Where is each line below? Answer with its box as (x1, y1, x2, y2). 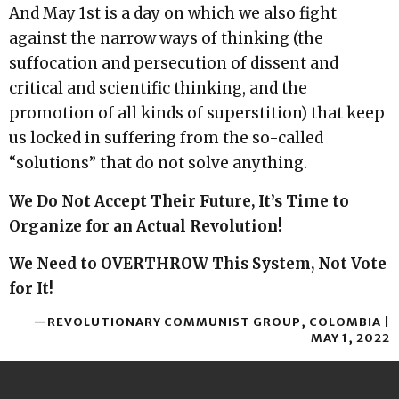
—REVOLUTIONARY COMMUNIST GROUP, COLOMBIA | (34, 313, 390, 330)
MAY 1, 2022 (311, 330, 390, 346)
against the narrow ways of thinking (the (9, 28, 323, 49)
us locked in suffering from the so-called (9, 128, 323, 149)
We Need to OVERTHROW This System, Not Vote (9, 254, 387, 274)
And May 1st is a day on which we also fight (9, 4, 337, 24)
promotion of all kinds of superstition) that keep (9, 103, 385, 124)
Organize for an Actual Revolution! (9, 216, 282, 236)
